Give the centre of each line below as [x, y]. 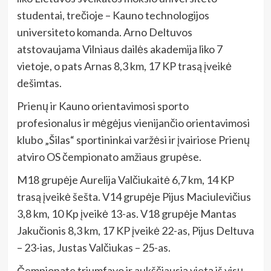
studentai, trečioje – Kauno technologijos [113, 15]
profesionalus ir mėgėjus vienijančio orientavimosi [133, 122]
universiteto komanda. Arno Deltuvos [104, 32]
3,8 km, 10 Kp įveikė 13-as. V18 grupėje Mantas [126, 213]
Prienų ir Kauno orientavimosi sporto [103, 106]
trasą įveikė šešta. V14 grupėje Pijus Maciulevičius [134, 196]
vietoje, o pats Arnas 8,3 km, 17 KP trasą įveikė [124, 66]
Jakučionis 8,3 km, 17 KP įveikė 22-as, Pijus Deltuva [135, 230]
